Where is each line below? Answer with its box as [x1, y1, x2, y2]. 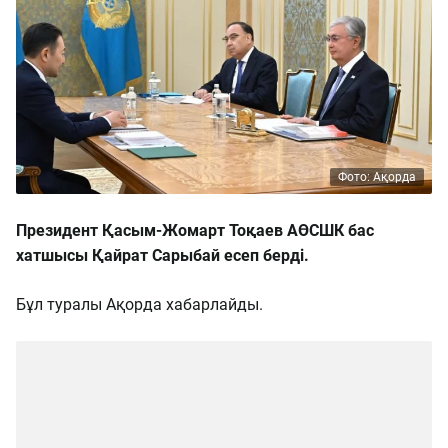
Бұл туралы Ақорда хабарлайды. [16, 295, 263, 314]
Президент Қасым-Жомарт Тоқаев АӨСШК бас [16, 221, 374, 240]
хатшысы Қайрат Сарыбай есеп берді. [16, 246, 309, 265]
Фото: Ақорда [338, 170, 416, 184]
